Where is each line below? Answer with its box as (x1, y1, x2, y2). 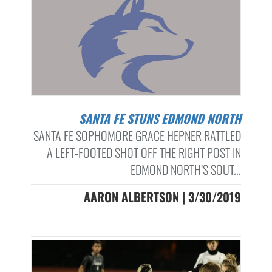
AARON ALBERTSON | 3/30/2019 (83, 187, 241, 206)
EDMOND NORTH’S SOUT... (130, 160, 241, 178)
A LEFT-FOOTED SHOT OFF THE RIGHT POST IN (46, 143, 241, 161)
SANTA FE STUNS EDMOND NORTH (84, 109, 241, 127)
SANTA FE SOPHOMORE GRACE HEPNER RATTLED (33, 126, 241, 144)
